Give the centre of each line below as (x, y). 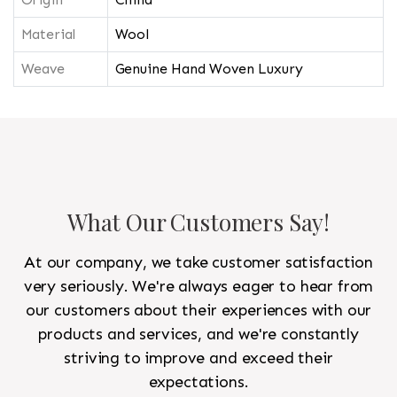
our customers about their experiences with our (198, 311)
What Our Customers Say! (198, 222)
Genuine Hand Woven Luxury (209, 69)
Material (48, 35)
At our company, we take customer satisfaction (198, 263)
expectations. (198, 382)
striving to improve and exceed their (198, 358)
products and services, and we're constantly (198, 335)
